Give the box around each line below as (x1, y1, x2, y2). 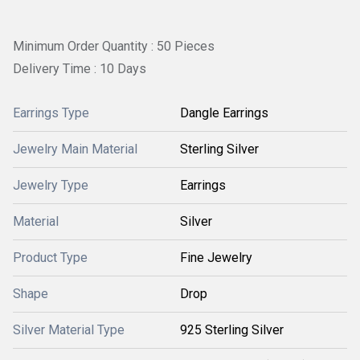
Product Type (13, 250, 88, 266)
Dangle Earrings (180, 105, 268, 121)
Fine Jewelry (180, 250, 252, 266)
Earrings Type (13, 105, 89, 121)
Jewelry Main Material (13, 141, 137, 157)
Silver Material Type (13, 322, 125, 338)
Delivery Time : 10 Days (13, 60, 146, 76)
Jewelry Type (13, 178, 88, 194)
